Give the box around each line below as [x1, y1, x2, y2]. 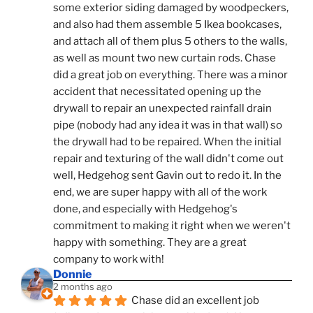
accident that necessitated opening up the [53, 85, 261, 98]
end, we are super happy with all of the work [53, 185, 267, 198]
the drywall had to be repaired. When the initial [53, 135, 282, 148]
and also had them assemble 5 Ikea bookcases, [53, 17, 282, 31]
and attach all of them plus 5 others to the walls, [53, 34, 287, 48]
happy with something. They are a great [53, 235, 247, 249]
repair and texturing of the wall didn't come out [53, 152, 284, 165]
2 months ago [53, 280, 112, 292]
